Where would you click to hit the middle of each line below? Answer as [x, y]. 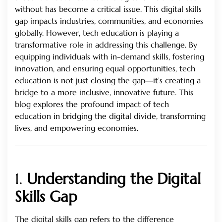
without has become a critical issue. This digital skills [108, 9]
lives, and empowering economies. [77, 128]
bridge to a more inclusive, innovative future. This [104, 92]
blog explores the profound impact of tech [92, 104]
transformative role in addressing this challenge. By [106, 45]
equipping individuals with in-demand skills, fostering [110, 57]
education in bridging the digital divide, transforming [110, 116]
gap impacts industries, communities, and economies [109, 21]
